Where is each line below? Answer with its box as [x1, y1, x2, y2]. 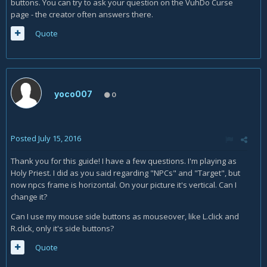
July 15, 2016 [38, 133, 81, 144]
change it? [11, 191, 47, 203]
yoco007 [54, 89, 92, 100]
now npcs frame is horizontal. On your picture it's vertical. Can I [11, 179, 237, 191]
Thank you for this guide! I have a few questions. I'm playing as [11, 156, 237, 167]
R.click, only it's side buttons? [11, 223, 114, 234]
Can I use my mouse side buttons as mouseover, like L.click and [11, 211, 239, 222]
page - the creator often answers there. [11, 9, 153, 20]
